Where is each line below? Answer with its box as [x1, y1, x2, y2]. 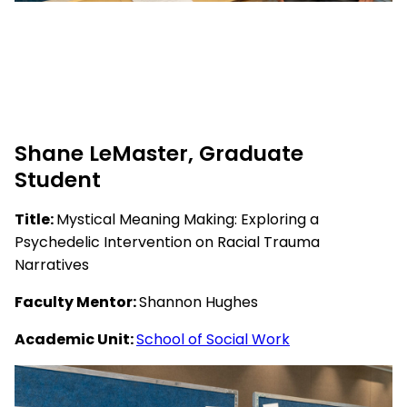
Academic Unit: [15, 328, 136, 350]
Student [15, 164, 101, 194]
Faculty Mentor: [15, 291, 139, 313]
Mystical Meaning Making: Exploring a [56, 208, 319, 230]
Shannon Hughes [139, 291, 258, 313]
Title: [15, 208, 56, 230]
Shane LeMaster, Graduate [15, 138, 303, 168]
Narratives [15, 253, 89, 275]
